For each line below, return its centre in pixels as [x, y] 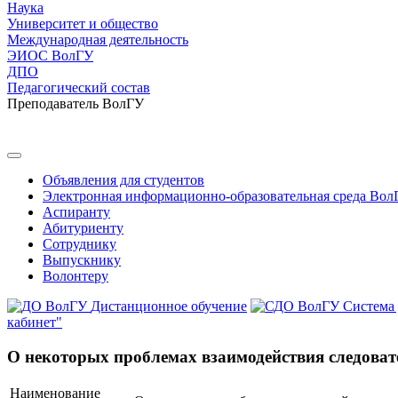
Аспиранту [76, 212]
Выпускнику [82, 260]
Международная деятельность [98, 40]
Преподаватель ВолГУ [76, 103]
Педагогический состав [79, 88]
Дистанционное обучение [169, 306]
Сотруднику [80, 244]
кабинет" [35, 322]
